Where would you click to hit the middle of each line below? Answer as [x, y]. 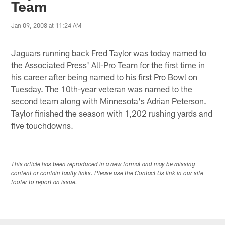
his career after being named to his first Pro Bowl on [104, 77]
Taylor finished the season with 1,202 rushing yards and [112, 113]
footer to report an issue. [44, 183]
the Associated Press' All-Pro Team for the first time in [108, 65]
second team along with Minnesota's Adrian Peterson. [109, 101]
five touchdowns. [42, 125]
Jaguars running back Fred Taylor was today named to [109, 52]
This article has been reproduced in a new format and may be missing [103, 164]
